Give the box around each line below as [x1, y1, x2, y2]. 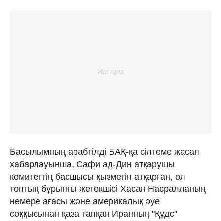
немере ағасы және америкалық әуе [10, 196, 160, 206]
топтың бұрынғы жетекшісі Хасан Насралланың [10, 184, 206, 194]
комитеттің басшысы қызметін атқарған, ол [10, 171, 185, 182]
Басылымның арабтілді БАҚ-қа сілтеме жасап [10, 147, 199, 157]
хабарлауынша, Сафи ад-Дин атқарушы [10, 159, 175, 169]
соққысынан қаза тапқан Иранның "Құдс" [10, 208, 177, 219]
